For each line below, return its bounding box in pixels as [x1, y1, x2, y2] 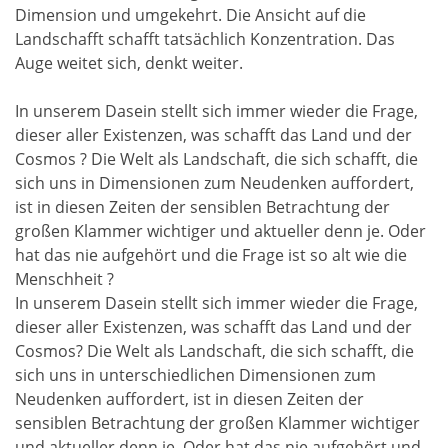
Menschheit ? [15, 267, 114, 290]
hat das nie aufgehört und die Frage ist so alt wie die [15, 243, 407, 266]
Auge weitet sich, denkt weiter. [15, 51, 243, 74]
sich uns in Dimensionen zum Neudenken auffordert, [15, 171, 414, 194]
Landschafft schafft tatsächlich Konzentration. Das [15, 27, 395, 50]
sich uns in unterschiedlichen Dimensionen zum [15, 363, 376, 386]
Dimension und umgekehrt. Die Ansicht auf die [15, 3, 366, 26]
